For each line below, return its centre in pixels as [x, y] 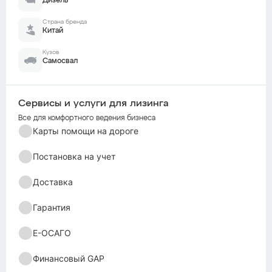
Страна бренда [65, 22]
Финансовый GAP [69, 259]
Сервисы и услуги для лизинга [93, 104]
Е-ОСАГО [52, 233]
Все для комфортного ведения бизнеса [87, 119]
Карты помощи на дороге [86, 131]
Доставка [53, 182]
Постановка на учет [74, 157]
